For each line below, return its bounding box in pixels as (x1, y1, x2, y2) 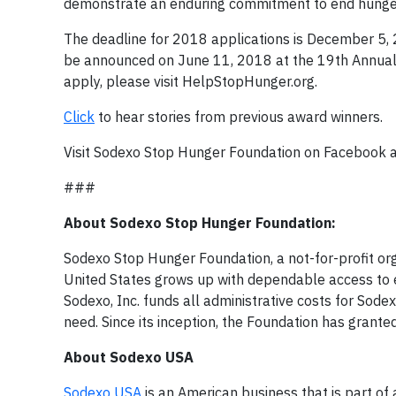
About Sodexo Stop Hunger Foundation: (64, 213, 336, 232)
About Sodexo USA (64, 347, 194, 366)
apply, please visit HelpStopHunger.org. (64, 72, 317, 90)
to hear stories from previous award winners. (95, 107, 383, 126)
